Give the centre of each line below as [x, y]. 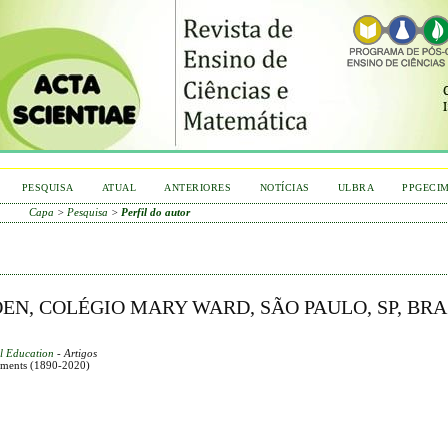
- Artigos [76, 352]
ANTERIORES [198, 187]
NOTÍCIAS [284, 187]
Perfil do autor [156, 212]
